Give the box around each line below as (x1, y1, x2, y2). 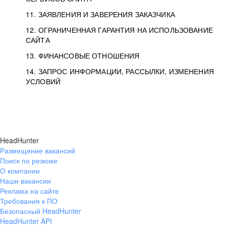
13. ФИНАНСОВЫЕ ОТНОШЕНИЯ (26, 50, 140, 61)
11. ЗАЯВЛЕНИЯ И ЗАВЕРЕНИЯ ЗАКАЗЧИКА (26, 9, 175, 19)
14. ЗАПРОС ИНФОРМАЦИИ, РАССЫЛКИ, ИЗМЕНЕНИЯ (26, 66, 214, 76)
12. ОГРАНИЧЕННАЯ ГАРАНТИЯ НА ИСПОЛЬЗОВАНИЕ (26, 25, 213, 35)
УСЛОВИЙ (26, 76, 61, 86)
